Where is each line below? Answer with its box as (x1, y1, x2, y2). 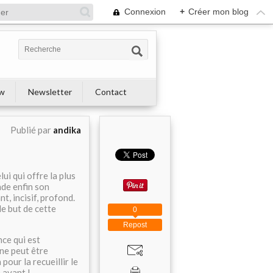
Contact (95, 87, 127, 97)
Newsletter (28, 87, 72, 97)
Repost (123, 220, 147, 229)
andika (53, 124, 81, 135)
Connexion (124, 7, 166, 16)
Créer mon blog (188, 7, 249, 16)
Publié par (10, 124, 53, 135)
